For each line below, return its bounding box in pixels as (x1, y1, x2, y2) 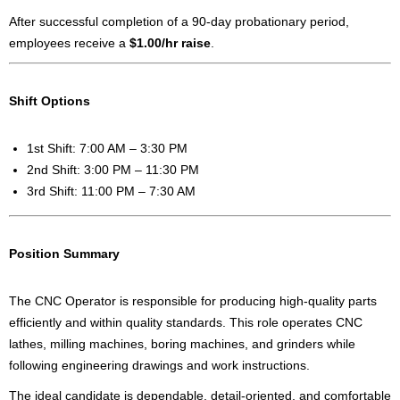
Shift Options (9, 94, 90, 109)
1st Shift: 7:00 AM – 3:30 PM (27, 141, 187, 156)
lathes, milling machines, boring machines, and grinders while (9, 337, 355, 352)
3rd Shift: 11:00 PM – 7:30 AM (27, 184, 196, 199)
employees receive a (9, 36, 129, 51)
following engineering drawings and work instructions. (9, 358, 310, 373)
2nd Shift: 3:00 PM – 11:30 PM (27, 162, 199, 178)
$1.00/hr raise (129, 36, 211, 51)
